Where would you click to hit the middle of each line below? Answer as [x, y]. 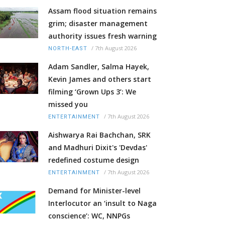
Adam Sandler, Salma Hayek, [99, 67]
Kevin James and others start [100, 79]
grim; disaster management [98, 24]
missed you [68, 104]
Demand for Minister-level [94, 191]
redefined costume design [94, 160]
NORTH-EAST [68, 49]
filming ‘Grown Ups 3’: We [92, 92]
